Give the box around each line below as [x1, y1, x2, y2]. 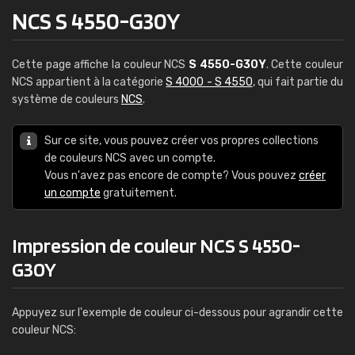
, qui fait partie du [252, 75, 344, 89]
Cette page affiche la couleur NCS [12, 58, 189, 71]
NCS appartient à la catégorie [12, 75, 166, 89]
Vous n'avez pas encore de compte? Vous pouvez [44, 169, 299, 182]
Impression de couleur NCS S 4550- [12, 233, 300, 258]
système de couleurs [12, 93, 121, 106]
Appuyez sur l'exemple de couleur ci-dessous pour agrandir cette [12, 306, 343, 319]
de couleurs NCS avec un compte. [44, 151, 216, 165]
